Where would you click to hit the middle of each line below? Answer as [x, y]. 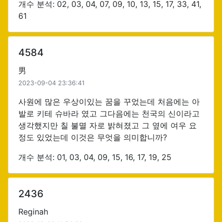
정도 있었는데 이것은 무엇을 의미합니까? [93, 137]
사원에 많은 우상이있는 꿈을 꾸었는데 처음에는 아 [109, 102]
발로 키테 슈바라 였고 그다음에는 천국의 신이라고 [109, 113]
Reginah [33, 212]
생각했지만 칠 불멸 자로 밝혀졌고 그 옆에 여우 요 [108, 125]
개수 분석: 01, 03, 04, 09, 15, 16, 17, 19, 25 [95, 157]
